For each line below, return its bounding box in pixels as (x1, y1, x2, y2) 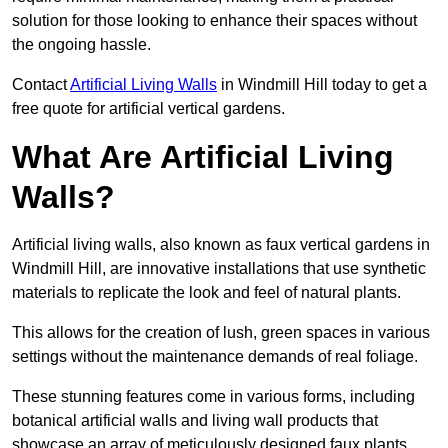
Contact (12, 76, 70, 94)
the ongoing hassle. (12, 36, 151, 54)
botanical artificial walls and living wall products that (12, 412, 378, 430)
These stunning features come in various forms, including (12, 388, 415, 406)
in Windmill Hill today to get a (217, 76, 427, 94)
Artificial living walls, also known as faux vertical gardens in (12, 236, 430, 254)
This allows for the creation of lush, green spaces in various (12, 324, 430, 342)
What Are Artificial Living (12, 139, 394, 176)
